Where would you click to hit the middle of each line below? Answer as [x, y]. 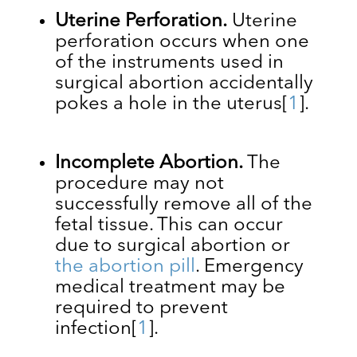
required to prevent [141, 308]
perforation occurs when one [182, 42]
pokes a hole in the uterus [168, 104]
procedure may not [139, 184]
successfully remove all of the [183, 204]
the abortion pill [125, 267]
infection [93, 329]
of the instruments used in [169, 63]
